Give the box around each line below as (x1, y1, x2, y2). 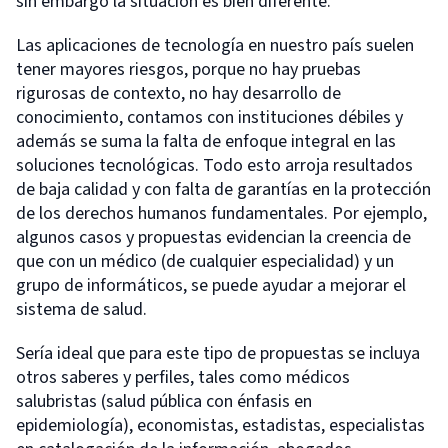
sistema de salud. (16, 296, 147, 322)
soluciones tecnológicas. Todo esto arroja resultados (16, 152, 413, 178)
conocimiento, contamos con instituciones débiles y (16, 104, 403, 130)
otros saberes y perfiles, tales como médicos (16, 364, 350, 390)
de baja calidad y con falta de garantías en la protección (16, 176, 431, 202)
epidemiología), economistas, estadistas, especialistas (16, 412, 425, 438)
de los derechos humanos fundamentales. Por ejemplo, (16, 200, 427, 226)
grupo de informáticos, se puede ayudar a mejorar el (16, 272, 406, 298)
